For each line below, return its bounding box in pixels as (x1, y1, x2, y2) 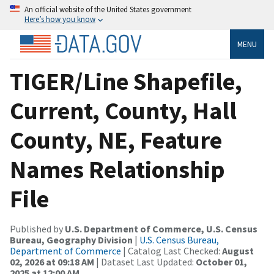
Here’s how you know (24, 14, 95, 24)
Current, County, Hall (10, 95, 237, 126)
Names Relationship (10, 154, 225, 185)
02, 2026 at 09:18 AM (10, 255, 94, 268)
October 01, (196, 255, 247, 268)
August (222, 244, 254, 257)
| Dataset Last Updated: (94, 255, 196, 268)
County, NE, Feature (10, 124, 222, 155)
